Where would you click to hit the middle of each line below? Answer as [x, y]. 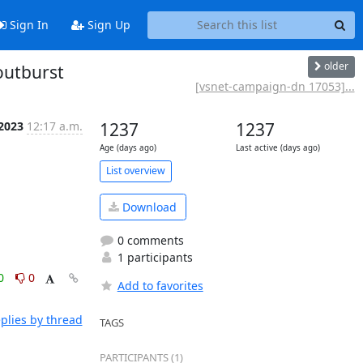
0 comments [149, 240]
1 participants [153, 257]
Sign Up [107, 25]
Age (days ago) [128, 147]
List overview [135, 171]
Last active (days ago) [278, 147]
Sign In [27, 25]
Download [148, 207]
